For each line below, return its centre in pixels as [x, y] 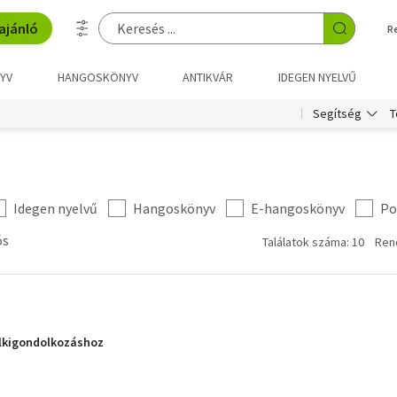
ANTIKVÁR [208, 77]
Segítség [337, 113]
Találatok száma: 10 [313, 242]
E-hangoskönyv [298, 208]
